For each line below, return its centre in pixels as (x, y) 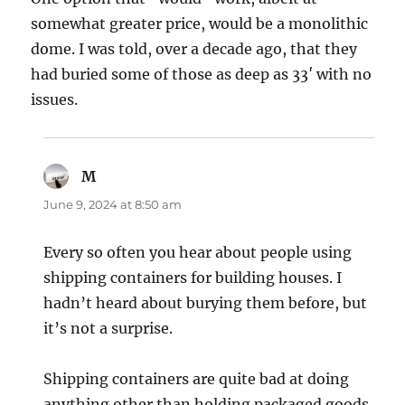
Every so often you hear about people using (198, 253)
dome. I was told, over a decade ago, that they (194, 49)
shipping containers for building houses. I (193, 278)
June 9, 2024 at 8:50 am (113, 205)
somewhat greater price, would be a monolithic (200, 24)
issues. (55, 100)
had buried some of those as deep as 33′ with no (202, 75)
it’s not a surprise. (108, 329)
